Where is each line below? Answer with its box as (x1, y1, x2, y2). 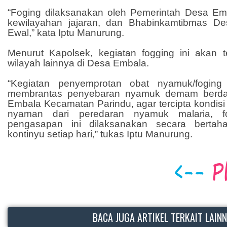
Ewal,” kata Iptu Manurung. (8, 27, 124, 39)
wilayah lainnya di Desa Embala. (8, 58, 149, 69)
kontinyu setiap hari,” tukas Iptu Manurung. (8, 129, 193, 140)
